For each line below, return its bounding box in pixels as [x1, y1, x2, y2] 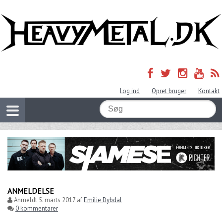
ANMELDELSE [7, 185, 54, 196]
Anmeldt [12, 195, 39, 204]
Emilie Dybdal [84, 195, 122, 204]
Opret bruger [152, 87, 186, 96]
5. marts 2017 [39, 195, 75, 204]
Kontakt [198, 87, 220, 96]
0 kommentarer [15, 204, 58, 213]
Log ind [120, 87, 140, 96]
